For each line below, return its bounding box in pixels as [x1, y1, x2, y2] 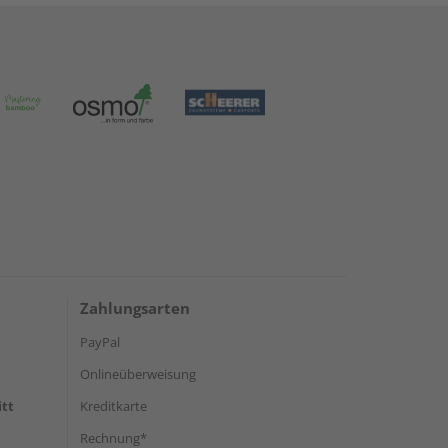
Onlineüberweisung [80, 364, 196, 383]
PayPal [80, 332, 120, 351]
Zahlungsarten [80, 297, 190, 318]
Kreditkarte [80, 396, 147, 415]
